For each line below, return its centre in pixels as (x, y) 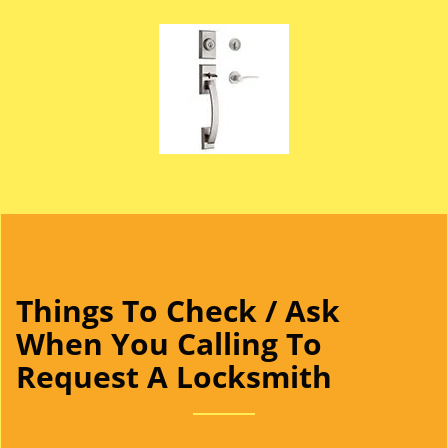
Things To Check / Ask (178, 310)
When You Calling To (169, 343)
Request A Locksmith (174, 376)
